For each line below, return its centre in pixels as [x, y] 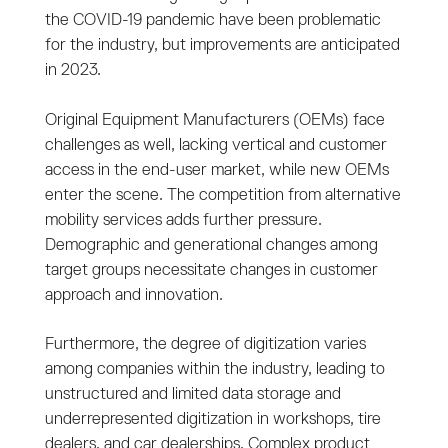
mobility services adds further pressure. [183, 220]
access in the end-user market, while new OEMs [216, 170]
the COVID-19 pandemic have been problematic [213, 20]
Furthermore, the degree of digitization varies [205, 344]
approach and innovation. [135, 295]
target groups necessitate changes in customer [211, 270]
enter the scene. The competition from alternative [222, 195]
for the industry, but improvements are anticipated [222, 45]
